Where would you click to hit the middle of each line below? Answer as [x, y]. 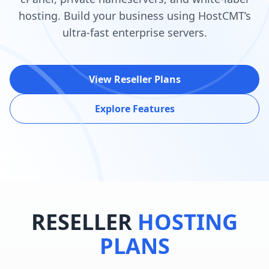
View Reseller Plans [134, 79]
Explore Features [134, 109]
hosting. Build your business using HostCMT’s [134, 16]
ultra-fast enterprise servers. [134, 32]
